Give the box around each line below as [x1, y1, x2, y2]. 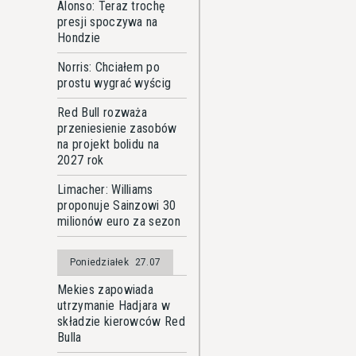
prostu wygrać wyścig [57, 75, 172, 91]
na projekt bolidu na [57, 137, 160, 152]
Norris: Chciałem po [57, 60, 161, 75]
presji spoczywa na [57, 14, 158, 29]
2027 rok [57, 153, 104, 168]
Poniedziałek [70, 257, 129, 268]
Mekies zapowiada [57, 282, 154, 297]
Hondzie [57, 30, 101, 45]
